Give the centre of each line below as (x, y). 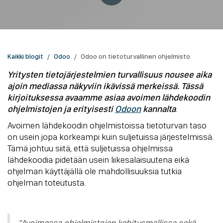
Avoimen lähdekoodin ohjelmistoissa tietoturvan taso (107, 125)
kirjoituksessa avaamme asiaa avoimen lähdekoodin (109, 97)
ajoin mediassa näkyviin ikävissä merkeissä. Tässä (105, 86)
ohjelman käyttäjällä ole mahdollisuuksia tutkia (95, 171)
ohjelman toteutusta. (47, 182)
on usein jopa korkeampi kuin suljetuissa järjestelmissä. (111, 136)
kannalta (158, 109)
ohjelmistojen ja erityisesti (61, 109)
